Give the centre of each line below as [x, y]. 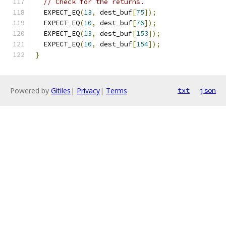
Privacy [88, 91]
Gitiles [61, 91]
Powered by [31, 91]
